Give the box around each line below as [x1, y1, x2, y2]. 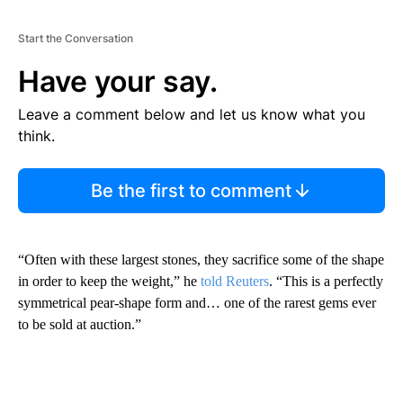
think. [18, 127, 55, 146]
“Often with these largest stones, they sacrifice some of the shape [18, 252, 384, 268]
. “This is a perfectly [269, 273, 383, 290]
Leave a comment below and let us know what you [18, 105, 365, 124]
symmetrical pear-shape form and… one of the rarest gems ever [18, 295, 376, 311]
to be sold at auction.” [18, 317, 141, 333]
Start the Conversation [18, 31, 133, 46]
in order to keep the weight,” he [18, 273, 201, 290]
